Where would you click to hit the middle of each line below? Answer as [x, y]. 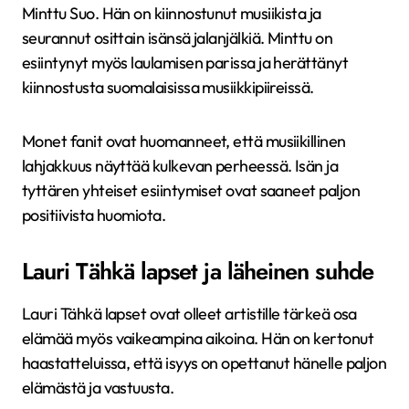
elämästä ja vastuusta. [98, 387]
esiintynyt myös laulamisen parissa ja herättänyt [185, 62]
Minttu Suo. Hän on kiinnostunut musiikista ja [172, 13]
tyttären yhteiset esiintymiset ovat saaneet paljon [191, 190]
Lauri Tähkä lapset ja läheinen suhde [198, 271]
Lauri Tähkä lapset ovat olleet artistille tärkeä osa [189, 313]
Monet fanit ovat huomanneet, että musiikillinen [184, 141]
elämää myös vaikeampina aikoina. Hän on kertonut [198, 338]
